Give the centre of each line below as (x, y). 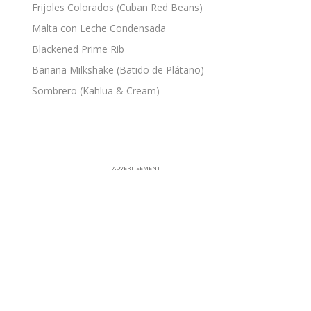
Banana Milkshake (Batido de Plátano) (118, 70)
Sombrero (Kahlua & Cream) (96, 91)
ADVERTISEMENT (136, 168)
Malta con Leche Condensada (99, 28)
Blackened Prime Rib (78, 49)
